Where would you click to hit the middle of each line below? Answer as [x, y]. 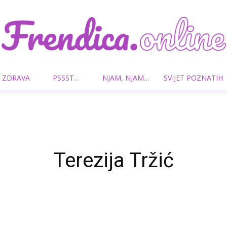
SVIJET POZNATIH [193, 78]
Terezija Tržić [113, 160]
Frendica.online [138, 84]
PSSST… [66, 78]
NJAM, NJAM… [126, 78]
